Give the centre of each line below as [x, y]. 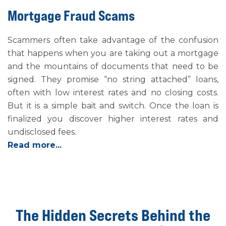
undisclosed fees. [42, 132]
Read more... [35, 145]
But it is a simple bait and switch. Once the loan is [113, 106]
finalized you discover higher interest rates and [113, 119]
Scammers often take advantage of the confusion [113, 40]
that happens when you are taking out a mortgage [113, 53]
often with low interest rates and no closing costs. [113, 93]
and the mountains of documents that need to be [113, 66]
